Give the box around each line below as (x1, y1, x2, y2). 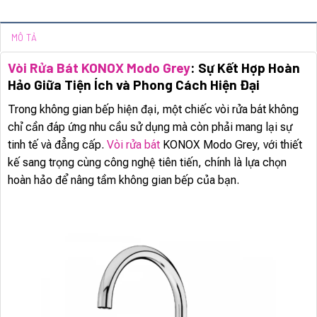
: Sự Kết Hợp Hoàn (190, 59, 300, 76)
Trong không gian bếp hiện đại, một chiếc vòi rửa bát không (8, 102, 299, 116)
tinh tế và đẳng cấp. (8, 137, 107, 151)
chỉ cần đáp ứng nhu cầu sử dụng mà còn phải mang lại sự (8, 120, 292, 134)
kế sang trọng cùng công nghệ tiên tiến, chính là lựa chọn (8, 155, 287, 169)
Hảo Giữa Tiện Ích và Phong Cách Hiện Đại (8, 76, 260, 93)
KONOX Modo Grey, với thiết (160, 137, 302, 151)
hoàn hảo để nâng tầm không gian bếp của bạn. (8, 173, 239, 187)
